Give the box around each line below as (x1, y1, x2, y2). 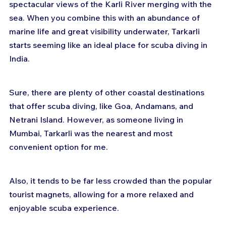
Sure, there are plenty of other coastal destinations (9, 87, 206, 97)
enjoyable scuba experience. (9, 202, 119, 213)
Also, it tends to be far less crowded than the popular (9, 175, 214, 186)
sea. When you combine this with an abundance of (9, 12, 202, 23)
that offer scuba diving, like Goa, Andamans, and (9, 100, 195, 111)
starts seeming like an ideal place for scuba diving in (9, 39, 209, 50)
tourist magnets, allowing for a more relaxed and (9, 189, 196, 199)
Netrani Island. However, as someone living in (9, 114, 185, 125)
